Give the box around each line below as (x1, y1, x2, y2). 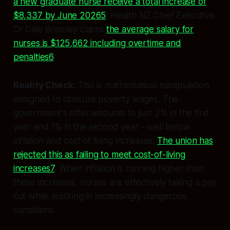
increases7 (13, 163, 55, 174)
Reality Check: (13, 80, 76, 90)
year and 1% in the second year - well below (13, 121, 190, 132)
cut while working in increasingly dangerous (13, 190, 187, 201)
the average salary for (106, 24, 194, 34)
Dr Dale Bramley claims (13, 24, 106, 34)
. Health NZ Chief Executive (106, 10, 215, 21)
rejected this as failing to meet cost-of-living (13, 149, 185, 160)
